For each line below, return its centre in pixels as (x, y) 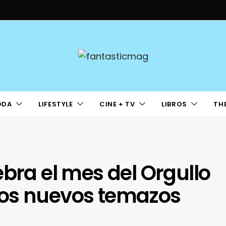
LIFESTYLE (56, 104)
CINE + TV (117, 104)
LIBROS (174, 104)
